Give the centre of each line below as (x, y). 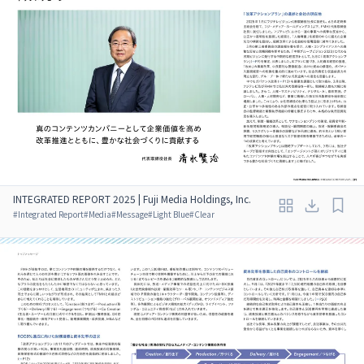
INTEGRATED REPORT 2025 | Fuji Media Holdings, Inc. (132, 198)
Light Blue (171, 214)
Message (132, 214)
